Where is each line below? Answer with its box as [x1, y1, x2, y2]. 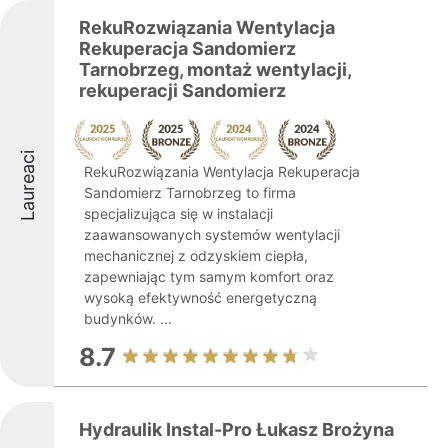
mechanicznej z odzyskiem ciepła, [84, 247, 308, 264]
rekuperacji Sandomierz [79, 80, 286, 101]
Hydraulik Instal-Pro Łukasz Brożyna [79, 419, 394, 440]
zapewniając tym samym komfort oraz [84, 268, 334, 285]
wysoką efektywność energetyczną [84, 289, 317, 306]
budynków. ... [84, 310, 172, 327]
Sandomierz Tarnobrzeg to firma [84, 184, 296, 201]
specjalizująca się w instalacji [84, 205, 273, 222]
